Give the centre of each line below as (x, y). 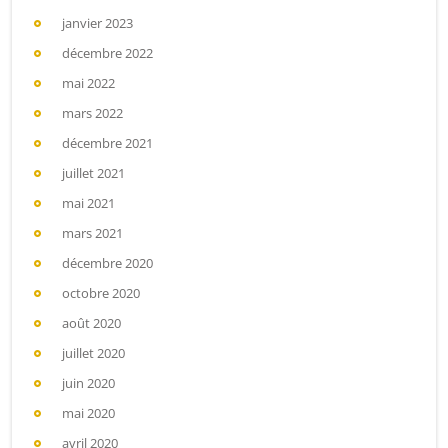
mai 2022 (88, 83)
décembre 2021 (107, 143)
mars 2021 (92, 233)
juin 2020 (88, 383)
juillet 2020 (93, 353)
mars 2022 (92, 113)
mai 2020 (88, 413)
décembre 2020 (107, 263)
